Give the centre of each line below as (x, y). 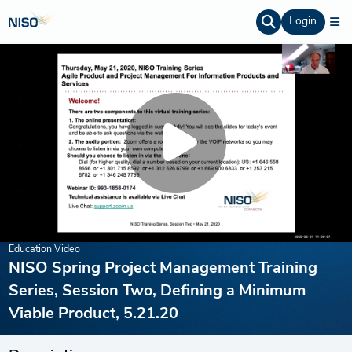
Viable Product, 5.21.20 (93, 314)
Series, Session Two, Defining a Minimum (157, 291)
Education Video (44, 250)
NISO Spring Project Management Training (163, 269)
